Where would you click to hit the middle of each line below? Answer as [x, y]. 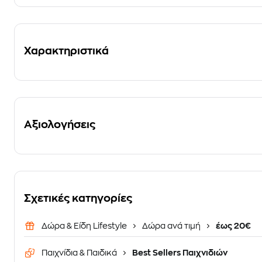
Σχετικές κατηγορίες [78, 198]
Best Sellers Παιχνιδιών [179, 253]
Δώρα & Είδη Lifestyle [85, 226]
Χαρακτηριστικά [66, 51]
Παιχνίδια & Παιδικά [80, 253]
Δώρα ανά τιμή [171, 226]
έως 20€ [232, 226]
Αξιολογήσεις [60, 125]
